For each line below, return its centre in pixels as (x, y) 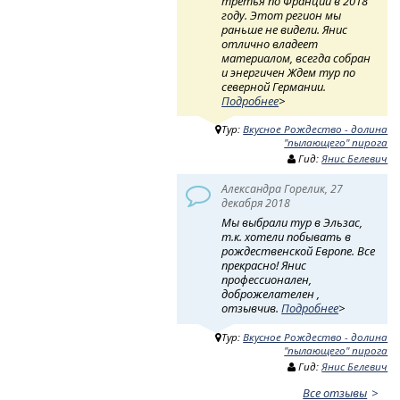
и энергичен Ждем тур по (289, 72)
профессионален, (267, 280)
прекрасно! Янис (264, 266)
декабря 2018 (256, 204)
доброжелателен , (271, 294)
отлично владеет (270, 43)
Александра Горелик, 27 (283, 189)
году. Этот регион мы (282, 15)
